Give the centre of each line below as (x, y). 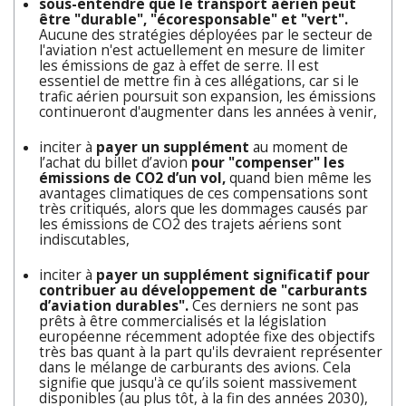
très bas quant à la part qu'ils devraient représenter (211, 352)
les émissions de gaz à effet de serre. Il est (179, 65)
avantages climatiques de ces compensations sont (203, 193)
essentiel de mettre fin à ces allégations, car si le (199, 81)
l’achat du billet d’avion (115, 162)
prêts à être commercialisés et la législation (183, 321)
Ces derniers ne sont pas (275, 305)
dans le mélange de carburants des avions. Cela (195, 367)
